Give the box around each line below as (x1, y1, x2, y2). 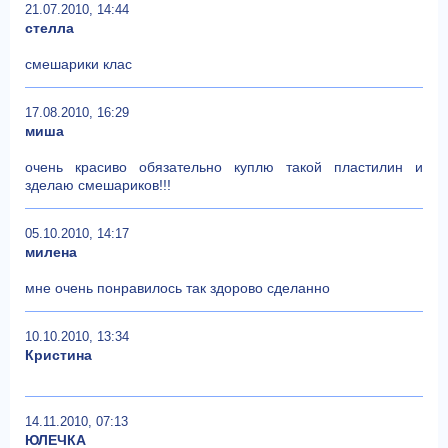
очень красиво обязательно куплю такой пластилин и (25, 158, 423, 175)
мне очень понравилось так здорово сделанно (25, 279, 330, 296)
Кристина (25, 346, 92, 363)
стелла (25, 19, 74, 36)
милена (25, 243, 77, 260)
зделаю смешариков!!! (25, 176, 171, 193)
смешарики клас (25, 55, 132, 72)
